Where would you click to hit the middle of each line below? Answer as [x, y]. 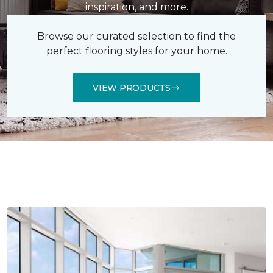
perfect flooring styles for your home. [136, 51]
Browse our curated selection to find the [136, 36]
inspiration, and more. [136, 7]
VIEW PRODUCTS [132, 87]
